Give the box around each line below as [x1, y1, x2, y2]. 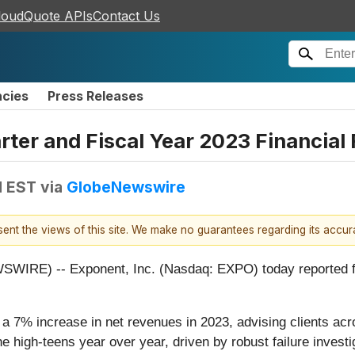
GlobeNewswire [67, 177, 185, 197]
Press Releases [48, 88, 143, 104]
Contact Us [93, 8, 160, 24]
